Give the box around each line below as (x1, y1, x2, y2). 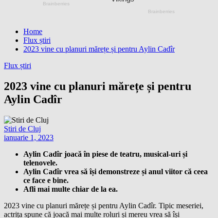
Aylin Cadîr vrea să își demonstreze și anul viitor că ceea (23, 167, 208, 176)
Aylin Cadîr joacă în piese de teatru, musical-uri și (23, 149, 187, 158)
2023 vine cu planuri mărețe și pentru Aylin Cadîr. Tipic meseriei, (4, 201, 203, 210)
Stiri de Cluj (4, 124, 41, 133)
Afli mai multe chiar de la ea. (23, 184, 118, 193)
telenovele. (23, 158, 57, 167)
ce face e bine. (23, 176, 69, 184)
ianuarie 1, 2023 (4, 133, 54, 142)
